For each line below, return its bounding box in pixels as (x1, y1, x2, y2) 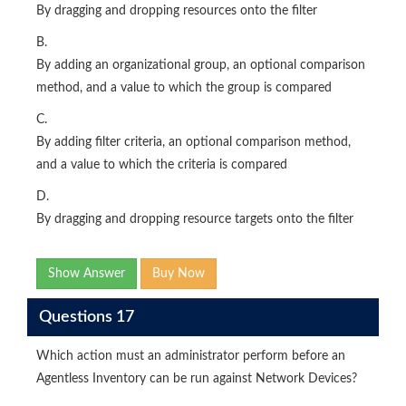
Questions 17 (38, 308, 134, 325)
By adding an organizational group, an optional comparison (36, 59, 365, 72)
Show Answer (48, 267, 125, 281)
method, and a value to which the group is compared (36, 82, 332, 95)
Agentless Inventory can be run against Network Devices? (36, 372, 357, 386)
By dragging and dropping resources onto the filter (36, 5, 317, 18)
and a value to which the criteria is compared (36, 159, 287, 172)
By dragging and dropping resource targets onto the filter (36, 213, 353, 227)
